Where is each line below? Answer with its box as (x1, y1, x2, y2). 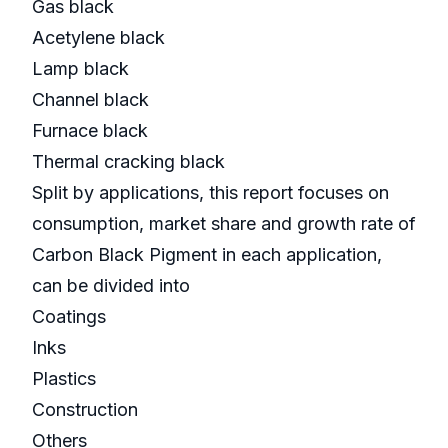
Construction (32, 399, 143, 421)
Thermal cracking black (32, 151, 230, 173)
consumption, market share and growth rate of (32, 213, 416, 235)
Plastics (32, 368, 101, 390)
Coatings (32, 306, 111, 328)
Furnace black (32, 120, 153, 142)
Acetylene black (32, 27, 170, 49)
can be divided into (32, 275, 195, 297)
